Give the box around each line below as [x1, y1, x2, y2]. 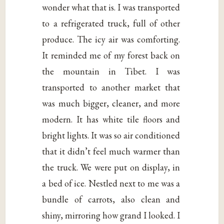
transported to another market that [42, 81, 180, 93]
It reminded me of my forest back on [42, 49, 180, 61]
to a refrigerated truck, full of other [42, 17, 180, 29]
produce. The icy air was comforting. [42, 33, 180, 45]
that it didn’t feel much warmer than [42, 145, 180, 157]
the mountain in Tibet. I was [42, 65, 180, 77]
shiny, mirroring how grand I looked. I [42, 209, 180, 221]
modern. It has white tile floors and [42, 113, 180, 125]
